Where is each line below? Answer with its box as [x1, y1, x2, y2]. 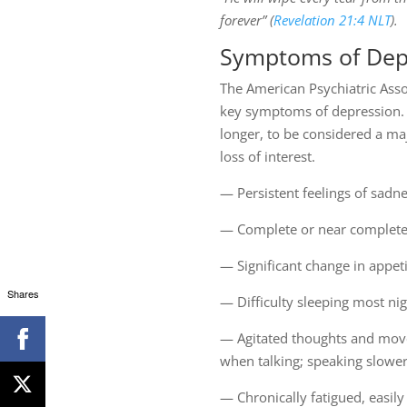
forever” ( [219, 11, 273, 30]
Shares [6, 285, 39, 301]
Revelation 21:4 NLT [273, 11, 391, 30]
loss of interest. [219, 147, 315, 166]
